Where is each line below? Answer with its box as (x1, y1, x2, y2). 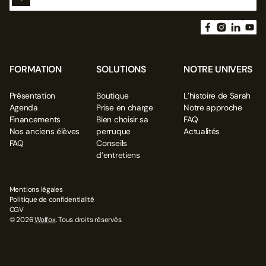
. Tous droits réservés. (55, 214, 123, 224)
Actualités (183, 126, 220, 137)
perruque (96, 126, 131, 137)
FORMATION (9, 62, 62, 75)
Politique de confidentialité (9, 194, 95, 204)
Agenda (9, 102, 38, 113)
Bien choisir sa (96, 114, 148, 125)
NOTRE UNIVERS (183, 62, 252, 75)
